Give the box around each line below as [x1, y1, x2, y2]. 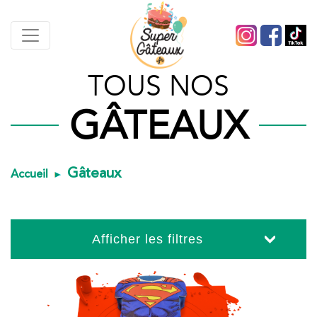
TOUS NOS [88, 68, 229, 105]
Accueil [11, 166, 48, 183]
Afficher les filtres [92, 232, 203, 246]
